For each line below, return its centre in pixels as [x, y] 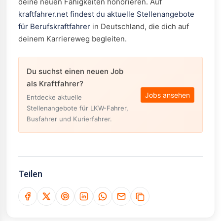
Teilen [30, 174]
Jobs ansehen [167, 95]
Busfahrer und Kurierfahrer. [69, 119]
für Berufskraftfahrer [54, 26]
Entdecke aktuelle [54, 97]
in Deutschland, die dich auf [140, 26]
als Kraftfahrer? [55, 84]
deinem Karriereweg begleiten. [73, 39]
